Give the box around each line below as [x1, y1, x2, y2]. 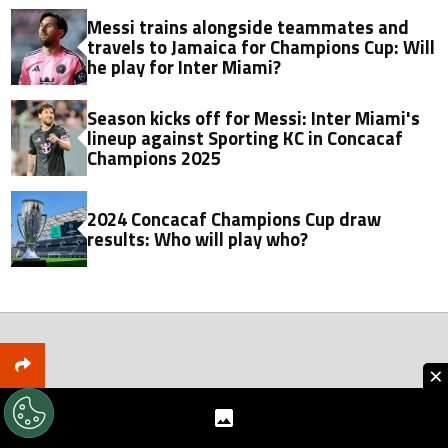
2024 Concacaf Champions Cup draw [87, 204, 382, 233]
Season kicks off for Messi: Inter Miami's [87, 103, 421, 132]
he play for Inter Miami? [87, 52, 282, 81]
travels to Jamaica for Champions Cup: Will [87, 32, 436, 61]
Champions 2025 [87, 143, 222, 172]
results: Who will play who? [87, 224, 309, 253]
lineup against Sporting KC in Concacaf [87, 123, 404, 152]
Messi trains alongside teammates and [87, 12, 410, 41]
